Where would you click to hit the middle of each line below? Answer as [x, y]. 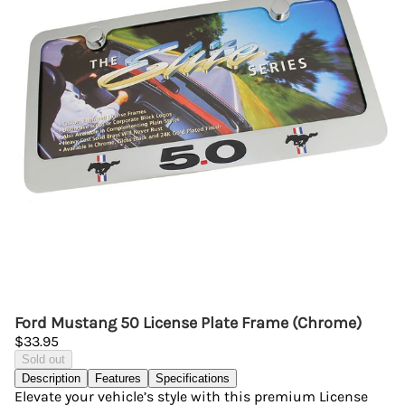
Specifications [193, 378]
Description [51, 378]
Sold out [43, 359]
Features [118, 378]
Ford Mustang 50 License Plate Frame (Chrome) [188, 323]
